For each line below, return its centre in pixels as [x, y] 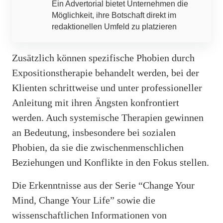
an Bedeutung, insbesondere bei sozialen [94, 132]
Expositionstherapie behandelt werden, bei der [106, 72]
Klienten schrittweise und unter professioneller [107, 87]
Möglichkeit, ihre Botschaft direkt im [114, 15]
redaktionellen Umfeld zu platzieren [114, 26]
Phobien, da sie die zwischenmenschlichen [98, 147]
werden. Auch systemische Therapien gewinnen [108, 117]
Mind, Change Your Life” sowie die [84, 200]
